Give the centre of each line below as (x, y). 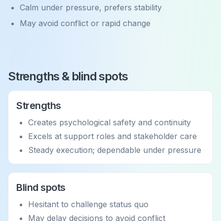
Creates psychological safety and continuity (110, 122)
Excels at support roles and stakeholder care (112, 136)
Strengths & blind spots (68, 76)
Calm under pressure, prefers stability (91, 7)
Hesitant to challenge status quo (88, 204)
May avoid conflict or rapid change (85, 23)
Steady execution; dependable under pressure (115, 150)
